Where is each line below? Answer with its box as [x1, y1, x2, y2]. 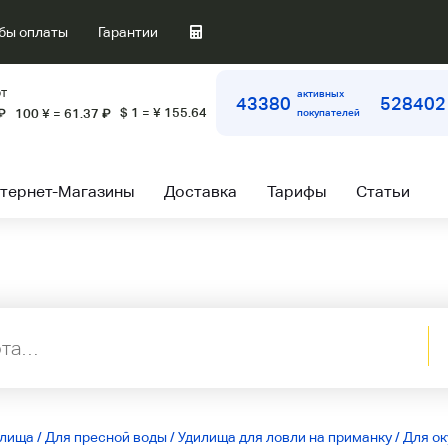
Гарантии [98, 24, 158, 40]
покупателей [297, 107, 361, 118]
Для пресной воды [45, 429, 167, 445]
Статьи [356, 182, 410, 201]
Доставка [164, 182, 237, 201]
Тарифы [267, 182, 326, 201]
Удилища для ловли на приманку [178, 429, 392, 445]
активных [297, 88, 345, 99]
